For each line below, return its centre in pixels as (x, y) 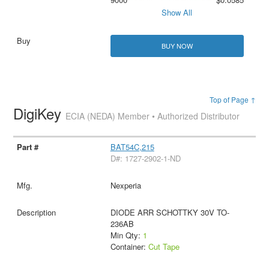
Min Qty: (126, 235)
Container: (129, 247)
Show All (177, 12)
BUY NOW (177, 46)
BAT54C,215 (132, 147)
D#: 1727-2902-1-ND (145, 159)
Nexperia (125, 186)
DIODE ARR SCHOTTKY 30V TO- (170, 213)
